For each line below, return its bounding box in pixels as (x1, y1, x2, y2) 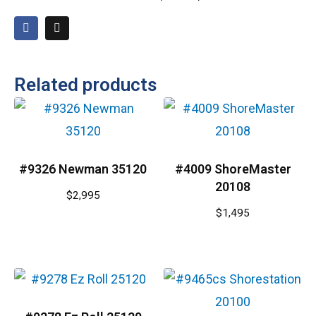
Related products (14, 74, 157, 96)
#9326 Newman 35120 (19, 162, 147, 177)
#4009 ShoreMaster (174, 162, 291, 177)
